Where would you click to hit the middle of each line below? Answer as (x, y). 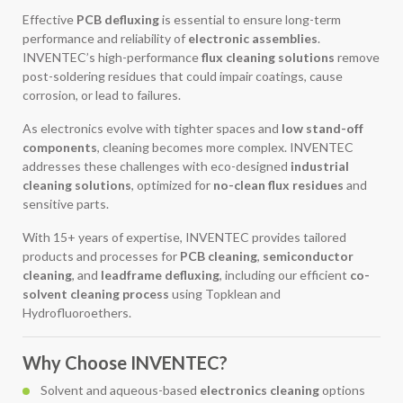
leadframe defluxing (160, 274)
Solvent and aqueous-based (120, 390)
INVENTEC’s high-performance (112, 57)
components (60, 147)
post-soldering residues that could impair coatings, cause (183, 76)
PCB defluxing (118, 19)
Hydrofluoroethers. (77, 312)
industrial (320, 166)
